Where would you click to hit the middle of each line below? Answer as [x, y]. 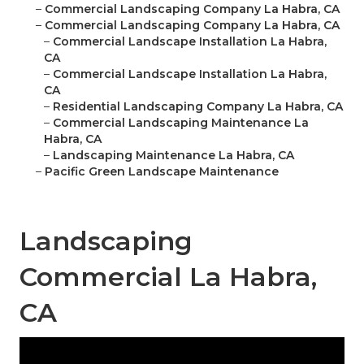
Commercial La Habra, [168, 277]
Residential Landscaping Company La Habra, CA [198, 107]
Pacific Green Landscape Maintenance [162, 172]
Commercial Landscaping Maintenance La [181, 123]
